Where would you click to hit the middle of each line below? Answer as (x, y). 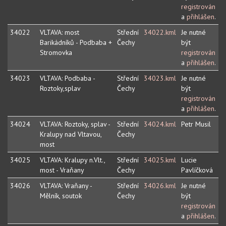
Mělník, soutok (61, 196)
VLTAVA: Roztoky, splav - (75, 124)
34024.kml (160, 124)
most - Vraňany (62, 170)
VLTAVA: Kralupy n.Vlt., (73, 160)
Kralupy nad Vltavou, (71, 134)
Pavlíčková (197, 170)
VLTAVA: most (60, 33)
